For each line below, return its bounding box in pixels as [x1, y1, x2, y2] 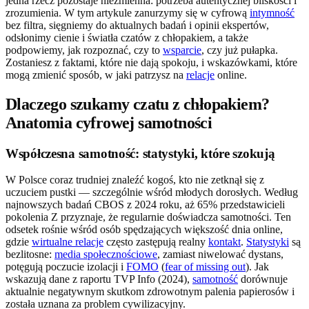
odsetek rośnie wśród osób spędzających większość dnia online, [6, 223, 283, 236]
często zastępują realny [103, 236, 208, 248]
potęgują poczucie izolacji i [6, 261, 126, 273]
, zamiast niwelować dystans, [157, 248, 283, 261]
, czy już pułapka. [201, 43, 278, 56]
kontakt [208, 236, 241, 248]
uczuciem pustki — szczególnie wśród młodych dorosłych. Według [6, 186, 298, 199]
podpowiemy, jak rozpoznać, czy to [6, 43, 163, 56]
